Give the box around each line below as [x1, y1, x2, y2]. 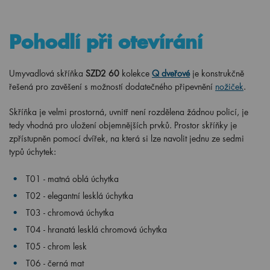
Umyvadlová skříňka [9, 67, 86, 79]
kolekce [119, 67, 152, 79]
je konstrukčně [190, 67, 244, 79]
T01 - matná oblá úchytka [26, 173, 119, 184]
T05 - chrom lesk [26, 240, 87, 252]
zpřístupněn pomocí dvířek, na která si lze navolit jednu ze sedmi [9, 133, 244, 144]
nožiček [215, 81, 243, 92]
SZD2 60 [86, 67, 119, 79]
